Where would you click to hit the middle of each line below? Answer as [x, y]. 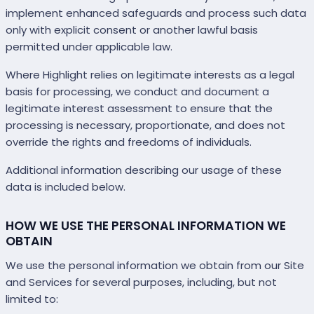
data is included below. [66, 187]
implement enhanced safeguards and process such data [156, 13]
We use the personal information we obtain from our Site [155, 266]
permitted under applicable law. [89, 47]
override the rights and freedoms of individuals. [129, 142]
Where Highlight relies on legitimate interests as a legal [150, 75]
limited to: [32, 299]
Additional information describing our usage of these [144, 170]
